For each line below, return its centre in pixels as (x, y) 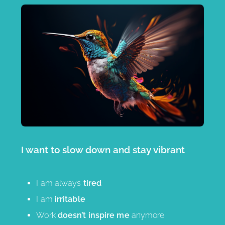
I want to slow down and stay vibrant (103, 149)
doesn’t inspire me (94, 215)
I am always (60, 183)
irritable (70, 199)
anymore (148, 215)
